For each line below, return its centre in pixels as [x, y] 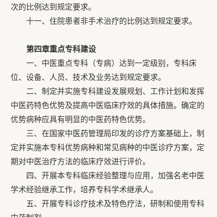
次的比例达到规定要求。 [54, 7]
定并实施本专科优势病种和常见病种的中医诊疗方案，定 [108, 147]
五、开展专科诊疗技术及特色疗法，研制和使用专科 [108, 204]
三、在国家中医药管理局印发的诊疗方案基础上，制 [108, 133]
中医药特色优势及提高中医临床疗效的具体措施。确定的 [108, 105]
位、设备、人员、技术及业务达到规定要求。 [88, 77]
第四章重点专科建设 [54, 49]
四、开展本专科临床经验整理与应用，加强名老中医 [108, 176]
